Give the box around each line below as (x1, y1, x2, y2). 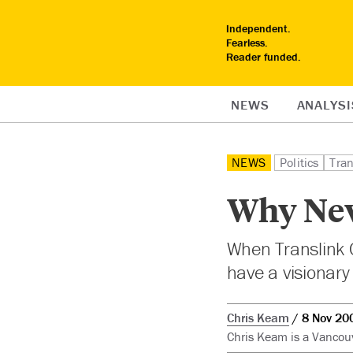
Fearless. (226, 35, 268, 50)
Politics (280, 154, 319, 170)
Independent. (226, 21, 291, 35)
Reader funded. (226, 50, 301, 64)
